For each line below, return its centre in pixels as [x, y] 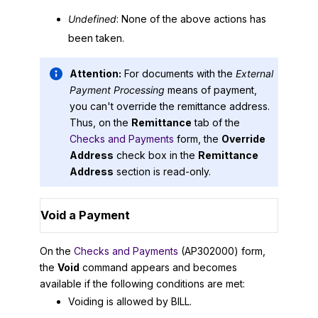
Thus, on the [100, 122]
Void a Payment [85, 215]
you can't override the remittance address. [170, 106]
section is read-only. [162, 171]
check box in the [156, 155]
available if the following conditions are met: [142, 284]
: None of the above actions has [191, 19]
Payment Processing [117, 89]
